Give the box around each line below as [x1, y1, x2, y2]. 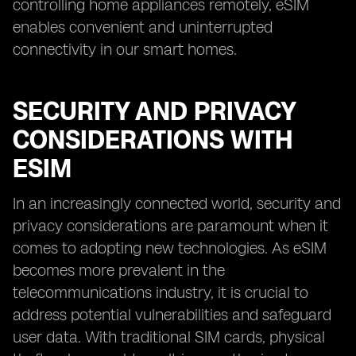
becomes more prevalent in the [13, 261, 225, 280]
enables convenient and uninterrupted [13, 17, 273, 37]
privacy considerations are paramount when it [13, 216, 328, 235]
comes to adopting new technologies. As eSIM [13, 238, 327, 257]
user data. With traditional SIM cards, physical [13, 327, 325, 346]
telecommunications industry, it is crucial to [13, 283, 308, 302]
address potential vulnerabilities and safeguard [13, 305, 331, 324]
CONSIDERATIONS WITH [13, 125, 292, 155]
